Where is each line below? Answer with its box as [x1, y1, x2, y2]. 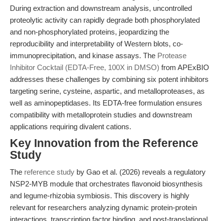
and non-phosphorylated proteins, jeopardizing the [10, 28, 169, 36]
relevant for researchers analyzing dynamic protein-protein [10, 203, 197, 212]
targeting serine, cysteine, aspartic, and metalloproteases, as [10, 87, 205, 95]
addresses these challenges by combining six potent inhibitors [10, 75, 209, 83]
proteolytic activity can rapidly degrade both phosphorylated [10, 16, 200, 24]
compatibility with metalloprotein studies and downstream [10, 110, 192, 119]
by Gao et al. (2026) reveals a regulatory [74, 168, 206, 176]
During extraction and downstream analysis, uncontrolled [10, 4, 192, 12]
